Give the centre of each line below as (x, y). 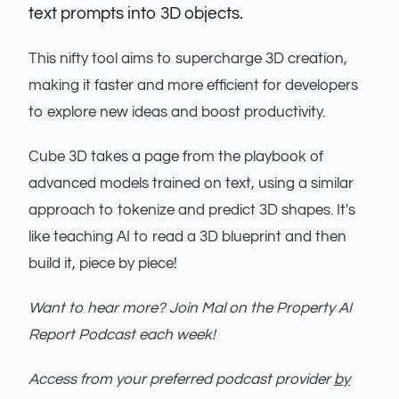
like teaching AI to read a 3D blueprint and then (187, 237)
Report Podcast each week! (122, 335)
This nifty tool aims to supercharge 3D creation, (188, 59)
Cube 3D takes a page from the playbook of (176, 157)
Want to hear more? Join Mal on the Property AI (190, 308)
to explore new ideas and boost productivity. (177, 112)
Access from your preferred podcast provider (181, 379)
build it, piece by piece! (103, 264)
